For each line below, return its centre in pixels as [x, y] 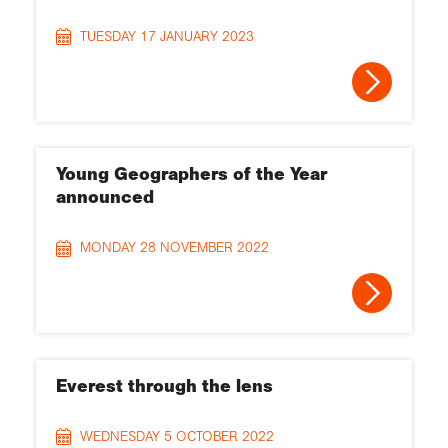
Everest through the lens [164, 385]
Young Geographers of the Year [191, 174]
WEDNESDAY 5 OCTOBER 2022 [177, 436]
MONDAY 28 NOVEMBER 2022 [174, 248]
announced [105, 197]
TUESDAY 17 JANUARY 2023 [167, 36]
